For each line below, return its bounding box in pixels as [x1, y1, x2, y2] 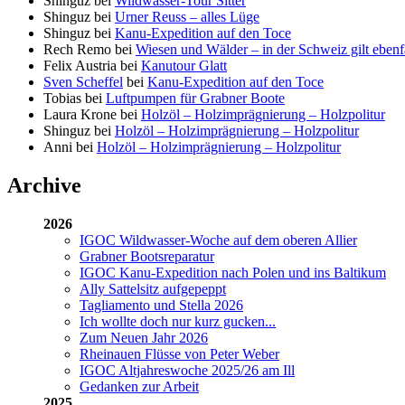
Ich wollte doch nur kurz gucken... [80, 313, 276, 329]
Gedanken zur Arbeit [80, 378, 199, 394]
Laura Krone [43, 107, 117, 123]
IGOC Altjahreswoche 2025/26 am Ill [80, 362, 295, 378]
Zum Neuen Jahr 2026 [80, 329, 208, 345]
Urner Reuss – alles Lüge [115, 9, 259, 25]
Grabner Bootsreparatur [80, 248, 214, 264]
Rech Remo [43, 42, 111, 58]
